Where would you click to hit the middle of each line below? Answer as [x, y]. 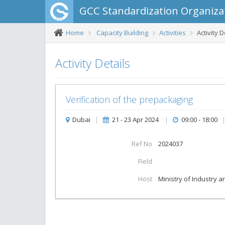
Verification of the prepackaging [129, 99]
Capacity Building [122, 33]
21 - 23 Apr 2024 [135, 120]
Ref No [142, 143]
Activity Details [93, 63]
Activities [173, 33]
